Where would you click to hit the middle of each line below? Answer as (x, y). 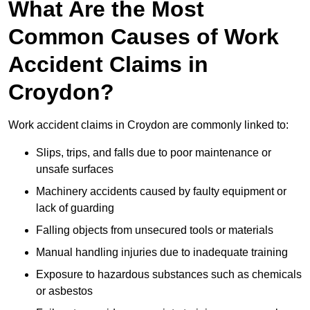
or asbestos (64, 291)
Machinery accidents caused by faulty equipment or (161, 192)
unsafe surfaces (75, 170)
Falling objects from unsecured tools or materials (155, 230)
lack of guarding (75, 208)
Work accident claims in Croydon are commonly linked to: (148, 125)
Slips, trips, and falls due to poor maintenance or (154, 153)
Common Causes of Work (144, 37)
